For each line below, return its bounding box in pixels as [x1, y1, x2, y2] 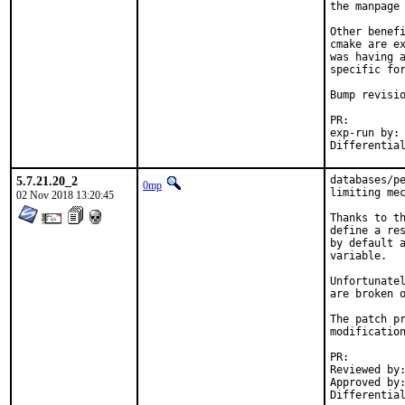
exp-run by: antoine [330, 127, 400, 139]
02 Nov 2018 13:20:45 [16, 189, 114, 202]
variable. [330, 250, 387, 262]
